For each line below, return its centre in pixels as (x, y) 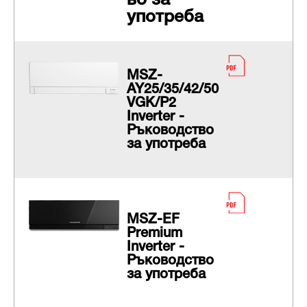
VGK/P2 (151, 104)
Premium (154, 234)
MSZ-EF (153, 220)
